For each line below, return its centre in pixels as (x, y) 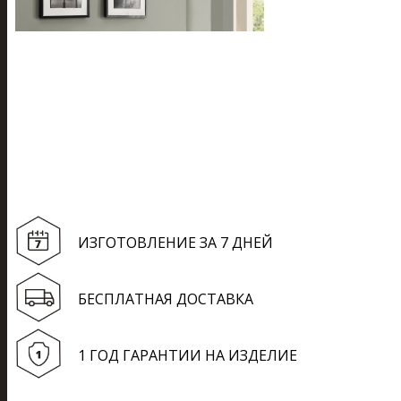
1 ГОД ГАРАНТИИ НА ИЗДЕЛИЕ (188, 355)
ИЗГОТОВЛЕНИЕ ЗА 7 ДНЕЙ (175, 243)
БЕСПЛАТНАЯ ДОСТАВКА (166, 299)
